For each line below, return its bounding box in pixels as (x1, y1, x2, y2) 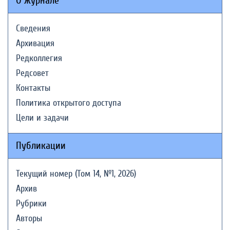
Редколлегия (16, 53, 62, 64)
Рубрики (16, 198, 47, 209)
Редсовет (16, 68, 49, 79)
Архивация (16, 38, 54, 49)
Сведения (16, 23, 50, 34)
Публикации (16, 140, 66, 151)
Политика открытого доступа (16, 98, 121, 108)
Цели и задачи (16, 112, 69, 123)
